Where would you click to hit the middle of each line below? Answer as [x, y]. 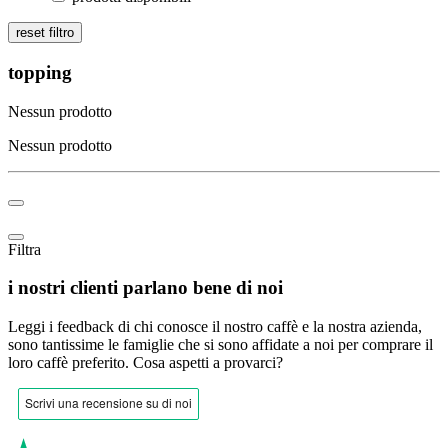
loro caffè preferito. [70, 363]
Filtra [24, 249]
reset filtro [45, 33]
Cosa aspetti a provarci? [208, 363]
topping [40, 73]
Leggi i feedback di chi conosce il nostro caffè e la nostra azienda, [215, 327]
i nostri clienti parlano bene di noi [145, 288]
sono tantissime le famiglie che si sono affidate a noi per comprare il [220, 345]
